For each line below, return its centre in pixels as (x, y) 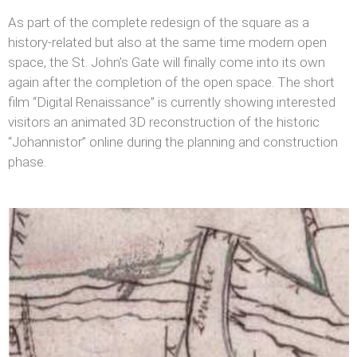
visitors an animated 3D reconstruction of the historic (164, 122)
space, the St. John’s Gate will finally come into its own (167, 62)
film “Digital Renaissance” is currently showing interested (172, 102)
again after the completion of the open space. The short (171, 82)
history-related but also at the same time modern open (167, 42)
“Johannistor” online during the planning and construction (173, 141)
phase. (27, 161)
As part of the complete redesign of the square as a (159, 22)
